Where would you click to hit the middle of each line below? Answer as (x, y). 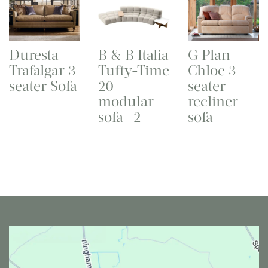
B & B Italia (134, 55)
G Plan (209, 55)
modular (126, 102)
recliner (213, 102)
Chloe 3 (212, 71)
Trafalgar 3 (42, 71)
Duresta (34, 55)
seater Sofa (43, 86)
